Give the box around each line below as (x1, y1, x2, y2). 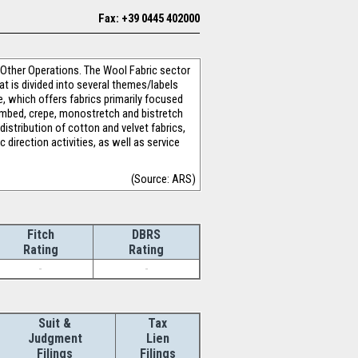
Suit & (38, 316, 71, 331)
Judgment (27, 331, 82, 346)
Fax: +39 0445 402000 (98, 11, 200, 26)
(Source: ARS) (131, 172, 196, 186)
